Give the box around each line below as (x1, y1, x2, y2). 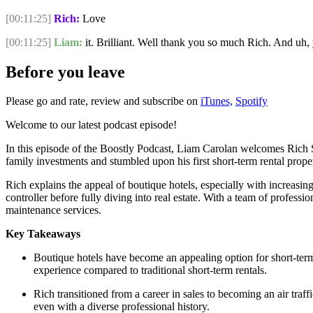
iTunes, (201, 95, 233, 108)
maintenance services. (6, 204, 101, 217)
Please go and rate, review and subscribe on (6, 95, 201, 108)
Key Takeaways (6, 228, 80, 240)
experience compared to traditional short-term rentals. (34, 264, 267, 277)
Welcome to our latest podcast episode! (6, 119, 177, 131)
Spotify (235, 95, 268, 108)
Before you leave (6, 62, 125, 81)
